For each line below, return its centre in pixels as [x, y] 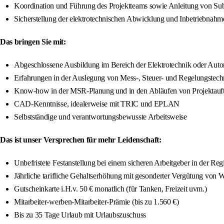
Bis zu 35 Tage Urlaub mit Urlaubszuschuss [80, 215]
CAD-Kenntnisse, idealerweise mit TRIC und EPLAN [97, 104]
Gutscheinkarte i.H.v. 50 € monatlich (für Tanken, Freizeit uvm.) [110, 189]
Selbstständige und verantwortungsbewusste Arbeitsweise [100, 117]
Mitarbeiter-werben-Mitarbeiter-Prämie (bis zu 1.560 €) [96, 202]
